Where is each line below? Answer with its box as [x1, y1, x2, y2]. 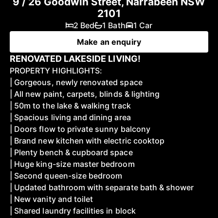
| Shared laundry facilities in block [10, 206, 136, 216]
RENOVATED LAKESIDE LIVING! [10, 54, 141, 64]
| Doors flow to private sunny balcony [10, 124, 150, 134]
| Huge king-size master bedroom [10, 159, 135, 169]
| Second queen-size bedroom [10, 171, 123, 181]
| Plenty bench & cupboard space [10, 147, 133, 157]
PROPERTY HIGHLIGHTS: [10, 66, 102, 75]
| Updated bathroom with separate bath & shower [10, 182, 194, 192]
